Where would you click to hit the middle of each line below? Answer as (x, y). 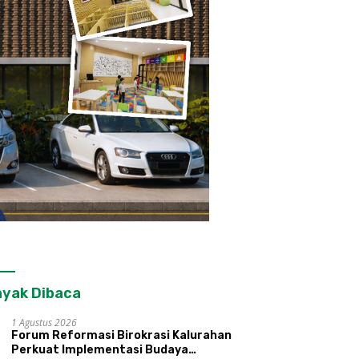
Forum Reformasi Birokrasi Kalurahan (122, 336)
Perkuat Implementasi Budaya (100, 350)
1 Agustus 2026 (44, 323)
